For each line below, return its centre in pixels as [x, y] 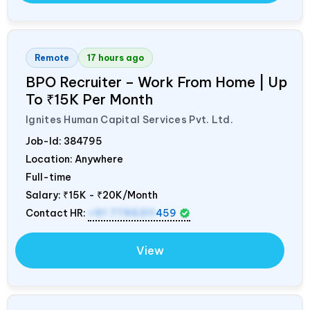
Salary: [44, 195]
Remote [52, 57]
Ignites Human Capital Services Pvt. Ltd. [129, 119]
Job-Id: [45, 141]
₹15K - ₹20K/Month [110, 195]
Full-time [48, 177]
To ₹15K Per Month [89, 99]
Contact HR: [57, 213]
